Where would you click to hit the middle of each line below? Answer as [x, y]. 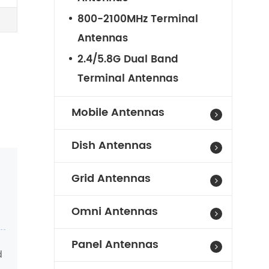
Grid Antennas [111, 179]
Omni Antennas [114, 212]
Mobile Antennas [118, 113]
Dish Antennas [111, 146]
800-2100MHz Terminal [138, 19]
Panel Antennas [115, 245]
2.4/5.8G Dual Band [128, 59]
